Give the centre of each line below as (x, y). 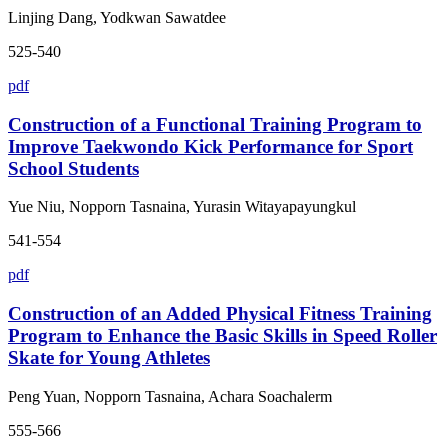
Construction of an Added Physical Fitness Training (220, 314)
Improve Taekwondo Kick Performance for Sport (210, 146)
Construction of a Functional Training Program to (215, 124)
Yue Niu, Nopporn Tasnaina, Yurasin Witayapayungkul (182, 207)
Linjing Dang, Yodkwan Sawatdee (117, 18)
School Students (73, 168)
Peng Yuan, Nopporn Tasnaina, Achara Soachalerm (170, 396)
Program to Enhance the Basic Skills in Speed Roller (222, 336)
